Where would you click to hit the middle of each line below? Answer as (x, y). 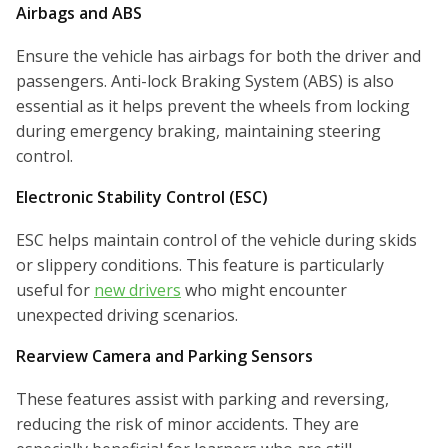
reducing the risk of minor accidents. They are (187, 424)
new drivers (137, 290)
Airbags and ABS (79, 13)
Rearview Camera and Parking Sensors (164, 356)
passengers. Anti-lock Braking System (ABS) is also (205, 81)
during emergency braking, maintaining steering (198, 131)
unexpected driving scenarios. (127, 315)
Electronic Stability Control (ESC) (142, 197)
